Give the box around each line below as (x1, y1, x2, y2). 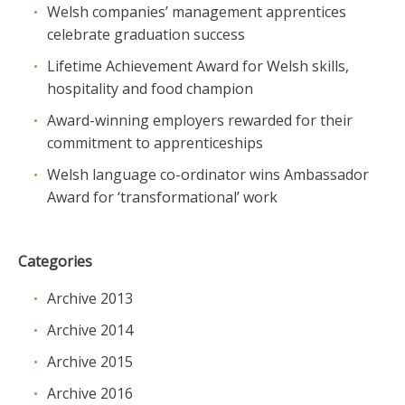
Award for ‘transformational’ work (47, 187, 278, 207)
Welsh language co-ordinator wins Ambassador (47, 165, 369, 184)
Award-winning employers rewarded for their (47, 110, 353, 130)
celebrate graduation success (47, 24, 245, 44)
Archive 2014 (47, 320, 133, 340)
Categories (18, 251, 92, 271)
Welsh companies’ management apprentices (47, 2, 346, 22)
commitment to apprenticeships (47, 133, 263, 153)
